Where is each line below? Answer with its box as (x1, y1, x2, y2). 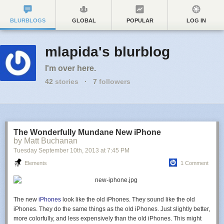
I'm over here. (45, 64, 96, 72)
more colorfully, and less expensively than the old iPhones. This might (13, 215, 201, 222)
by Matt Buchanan (13, 136, 77, 145)
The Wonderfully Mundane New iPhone (13, 128, 161, 136)
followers (97, 77, 130, 85)
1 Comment (180, 160, 208, 166)
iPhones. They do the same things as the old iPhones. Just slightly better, (13, 205, 210, 212)
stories (53, 77, 78, 85)
